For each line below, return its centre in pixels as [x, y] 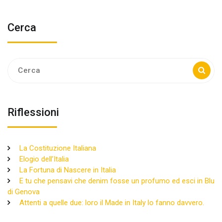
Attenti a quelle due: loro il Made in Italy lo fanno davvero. [112, 202]
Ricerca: [20, 63]
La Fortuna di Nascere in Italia [68, 170]
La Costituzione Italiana [58, 148]
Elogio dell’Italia [44, 159]
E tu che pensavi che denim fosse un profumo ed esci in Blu [117, 181]
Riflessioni [33, 112]
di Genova [24, 192]
